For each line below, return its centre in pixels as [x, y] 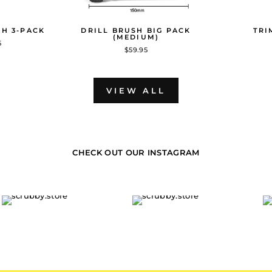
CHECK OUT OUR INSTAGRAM [136, 152]
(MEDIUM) [136, 37]
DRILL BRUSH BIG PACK [136, 30]
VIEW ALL [136, 90]
